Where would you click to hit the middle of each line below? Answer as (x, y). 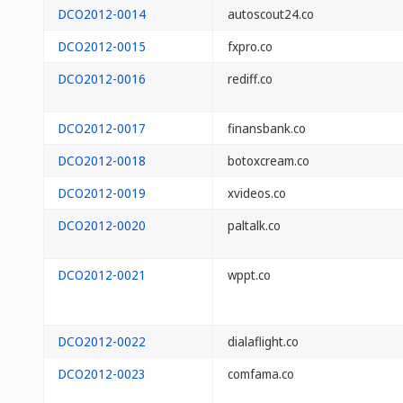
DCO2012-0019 (102, 193)
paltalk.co (254, 225)
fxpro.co (250, 46)
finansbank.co (267, 128)
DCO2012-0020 (102, 225)
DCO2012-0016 (102, 79)
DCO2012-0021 (102, 275)
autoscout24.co (271, 14)
